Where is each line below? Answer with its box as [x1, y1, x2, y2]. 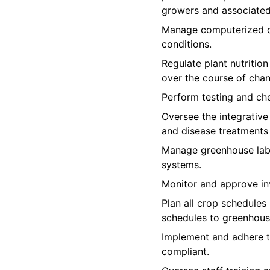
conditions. [162, 38, 212, 51]
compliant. [162, 245, 210, 258]
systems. [162, 159, 202, 171]
